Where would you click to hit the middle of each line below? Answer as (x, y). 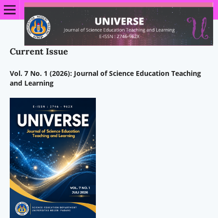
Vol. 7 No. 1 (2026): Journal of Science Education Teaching (105, 73)
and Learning (31, 83)
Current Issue (39, 51)
